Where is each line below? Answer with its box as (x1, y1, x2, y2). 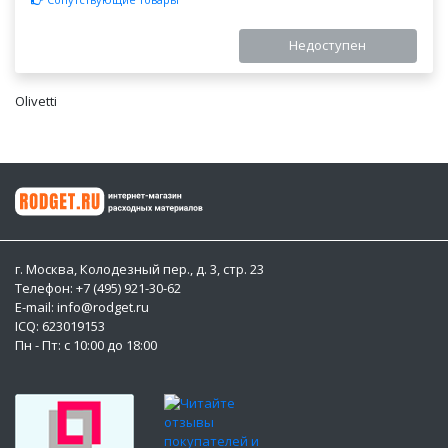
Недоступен (289, 36, 367, 55)
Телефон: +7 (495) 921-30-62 (15, 279, 181, 298)
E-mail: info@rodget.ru (15, 298, 149, 317)
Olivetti (15, 92, 57, 111)
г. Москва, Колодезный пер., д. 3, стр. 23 (15, 260, 264, 279)
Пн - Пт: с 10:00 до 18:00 (15, 336, 157, 355)
